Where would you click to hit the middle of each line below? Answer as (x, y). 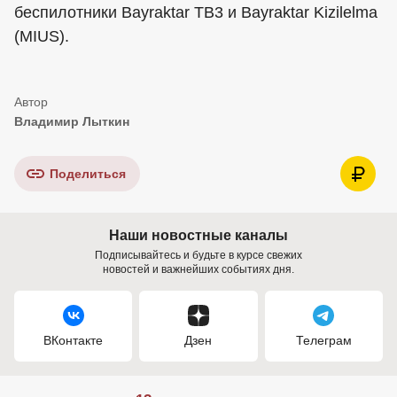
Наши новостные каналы (198, 236)
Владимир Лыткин (72, 122)
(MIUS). (42, 37)
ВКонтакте (74, 341)
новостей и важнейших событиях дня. (198, 270)
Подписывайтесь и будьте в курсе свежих (198, 256)
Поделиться (88, 174)
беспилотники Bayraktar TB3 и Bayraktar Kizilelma (196, 13)
